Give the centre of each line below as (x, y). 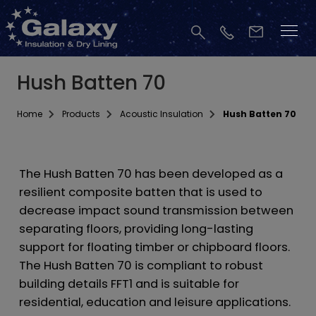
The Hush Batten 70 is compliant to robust (141, 266)
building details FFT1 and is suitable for (129, 284)
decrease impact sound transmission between (156, 211)
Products (81, 114)
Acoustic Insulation (161, 114)
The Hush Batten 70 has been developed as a (151, 174)
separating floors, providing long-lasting (136, 229)
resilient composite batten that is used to (140, 192)
